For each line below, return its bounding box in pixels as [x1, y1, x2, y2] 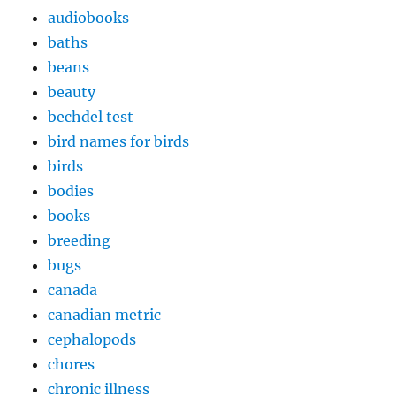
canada [48, 281, 98, 300]
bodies [48, 182, 95, 201]
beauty [48, 83, 96, 102]
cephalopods [48, 331, 137, 349]
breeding [48, 232, 111, 250]
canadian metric [48, 306, 162, 324]
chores [48, 355, 95, 374]
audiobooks [48, 9, 130, 27]
